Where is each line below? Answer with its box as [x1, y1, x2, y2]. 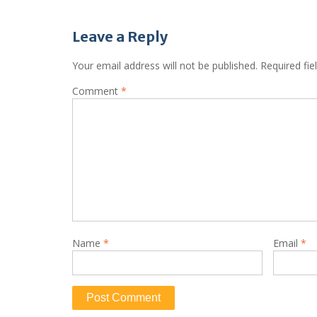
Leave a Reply [72, 28, 168, 46]
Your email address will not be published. [72, 59, 258, 73]
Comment [72, 84, 121, 98]
